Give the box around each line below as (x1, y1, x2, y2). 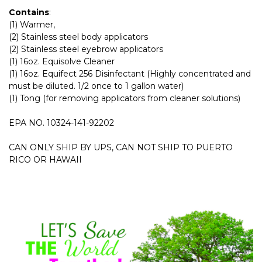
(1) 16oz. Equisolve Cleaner (9, 56, 115, 67)
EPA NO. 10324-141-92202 (9, 118, 114, 129)
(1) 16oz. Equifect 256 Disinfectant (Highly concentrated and (9, 68, 251, 80)
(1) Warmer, (9, 19, 57, 30)
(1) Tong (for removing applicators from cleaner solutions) (9, 93, 240, 104)
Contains (9, 7, 49, 18)
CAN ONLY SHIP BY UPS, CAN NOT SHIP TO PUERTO (9, 142, 233, 153)
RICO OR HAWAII (9, 154, 82, 166)
